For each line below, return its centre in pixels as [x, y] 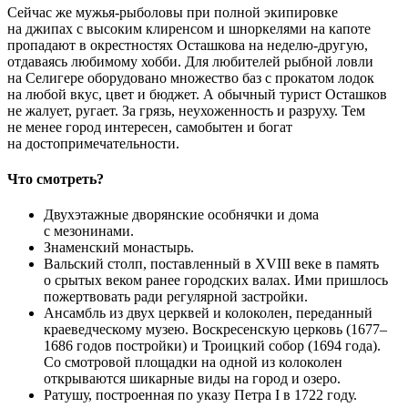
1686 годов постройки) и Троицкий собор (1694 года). [212, 346]
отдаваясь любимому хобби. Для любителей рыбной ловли [190, 61]
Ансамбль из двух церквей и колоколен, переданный [208, 313]
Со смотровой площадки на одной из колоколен [193, 362]
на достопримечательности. [93, 143]
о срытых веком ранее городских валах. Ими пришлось [216, 280]
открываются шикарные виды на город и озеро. [192, 379]
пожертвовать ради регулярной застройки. [176, 297]
